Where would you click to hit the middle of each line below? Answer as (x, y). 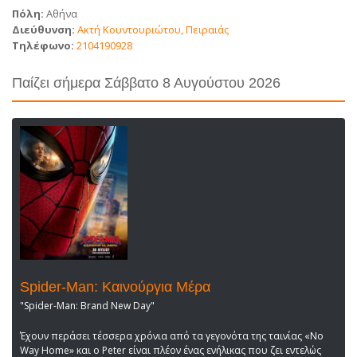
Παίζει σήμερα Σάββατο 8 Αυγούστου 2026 (146, 82)
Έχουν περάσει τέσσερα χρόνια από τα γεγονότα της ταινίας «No (172, 336)
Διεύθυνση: (43, 29)
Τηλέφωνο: (43, 45)
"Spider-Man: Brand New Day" (87, 306)
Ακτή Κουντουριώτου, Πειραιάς (152, 29)
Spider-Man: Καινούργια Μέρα (115, 287)
